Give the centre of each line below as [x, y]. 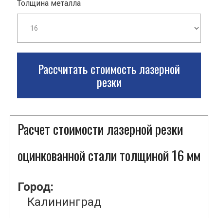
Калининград [64, 202]
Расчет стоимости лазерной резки [100, 129]
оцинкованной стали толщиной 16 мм [109, 155]
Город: [36, 187]
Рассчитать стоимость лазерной [109, 69]
